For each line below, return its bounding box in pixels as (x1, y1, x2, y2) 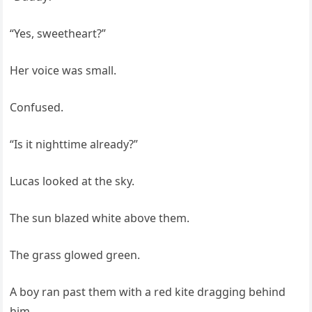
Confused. (10, 100, 64, 116)
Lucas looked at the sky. (10, 173, 135, 189)
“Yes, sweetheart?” (10, 26, 107, 42)
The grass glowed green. (10, 247, 141, 263)
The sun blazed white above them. (10, 210, 190, 226)
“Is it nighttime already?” (10, 136, 139, 153)
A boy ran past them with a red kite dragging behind (10, 284, 286, 300)
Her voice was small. (10, 63, 117, 79)
